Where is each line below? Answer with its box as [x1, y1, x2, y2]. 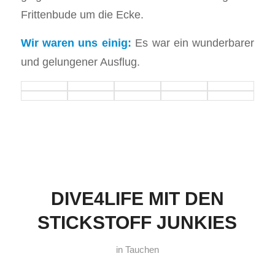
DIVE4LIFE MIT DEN [50, 188, 224, 209]
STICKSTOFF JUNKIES [37, 212, 238, 233]
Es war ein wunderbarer [131, 36, 255, 50]
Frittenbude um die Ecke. [20, 7, 144, 21]
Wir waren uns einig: [20, 36, 131, 50]
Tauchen [125, 245, 159, 255]
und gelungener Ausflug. [20, 55, 140, 69]
